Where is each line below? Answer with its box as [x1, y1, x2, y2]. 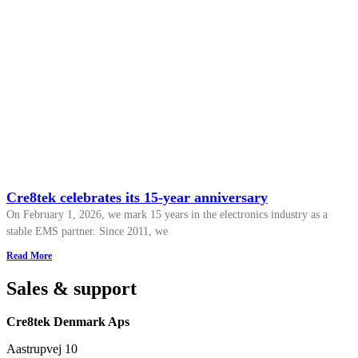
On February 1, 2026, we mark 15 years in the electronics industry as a [6, 208, 328, 221]
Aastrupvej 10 [6, 342, 78, 356]
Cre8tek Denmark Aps [6, 315, 129, 329]
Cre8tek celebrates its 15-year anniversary [6, 189, 268, 205]
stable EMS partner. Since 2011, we [6, 225, 168, 237]
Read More [6, 249, 52, 261]
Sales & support [6, 277, 137, 299]
